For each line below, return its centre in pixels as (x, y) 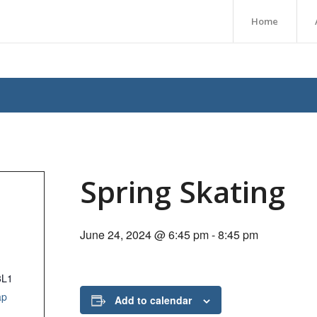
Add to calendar (154, 300)
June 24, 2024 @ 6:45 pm (145, 235)
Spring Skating (183, 191)
